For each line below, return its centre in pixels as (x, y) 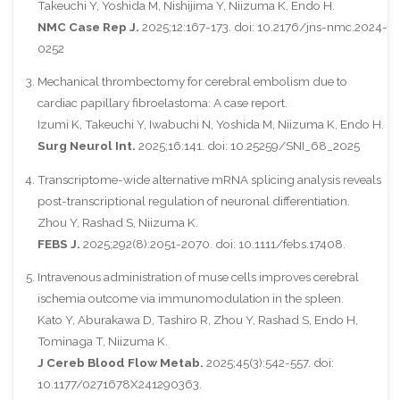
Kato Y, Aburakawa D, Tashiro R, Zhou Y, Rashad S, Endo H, (197, 320)
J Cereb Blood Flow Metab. (120, 363)
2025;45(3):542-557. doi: (268, 363)
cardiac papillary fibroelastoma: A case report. (162, 103)
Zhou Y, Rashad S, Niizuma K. (117, 222)
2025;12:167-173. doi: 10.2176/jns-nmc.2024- (263, 26)
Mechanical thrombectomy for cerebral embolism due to (192, 82)
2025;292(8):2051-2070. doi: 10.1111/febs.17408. (212, 243)
